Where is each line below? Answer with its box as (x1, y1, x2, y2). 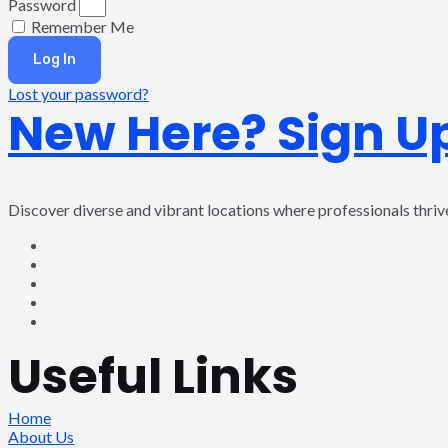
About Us (8, 427, 74, 446)
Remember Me (28, 17, 134, 36)
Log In (33, 51, 76, 68)
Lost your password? (8, 84, 149, 103)
